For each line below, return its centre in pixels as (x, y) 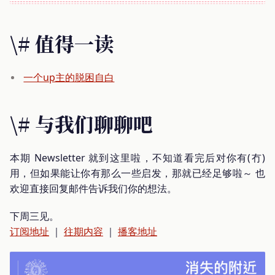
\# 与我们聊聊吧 (81, 123)
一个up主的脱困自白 (69, 77)
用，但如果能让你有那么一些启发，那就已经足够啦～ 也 (137, 173)
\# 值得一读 (62, 43)
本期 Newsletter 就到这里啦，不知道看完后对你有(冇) (137, 157)
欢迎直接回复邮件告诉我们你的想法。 (93, 188)
